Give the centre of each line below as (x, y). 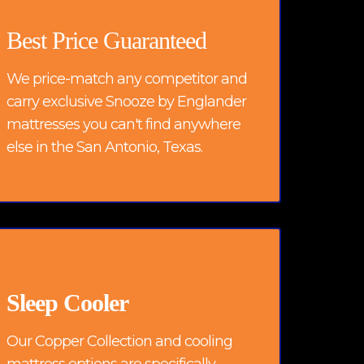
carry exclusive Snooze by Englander (126, 101)
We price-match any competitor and (127, 78)
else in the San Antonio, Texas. (104, 147)
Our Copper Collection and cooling (119, 341)
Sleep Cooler (67, 303)
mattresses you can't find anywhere (123, 124)
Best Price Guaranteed (106, 40)
